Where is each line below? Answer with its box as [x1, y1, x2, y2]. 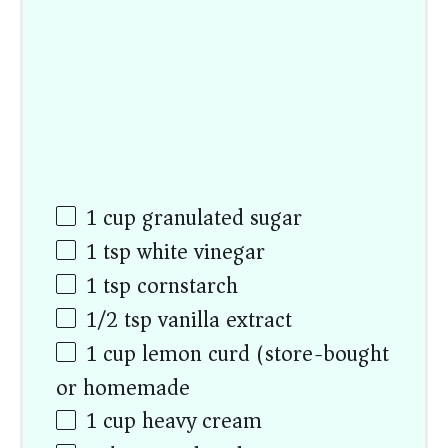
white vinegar [131, 232, 266, 271]
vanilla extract [152, 301, 293, 340]
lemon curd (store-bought [136, 335, 390, 374]
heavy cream [136, 402, 263, 441]
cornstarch [131, 266, 239, 305]
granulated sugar [136, 198, 303, 237]
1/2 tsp [86, 301, 153, 340]
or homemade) [56, 369, 200, 408]
